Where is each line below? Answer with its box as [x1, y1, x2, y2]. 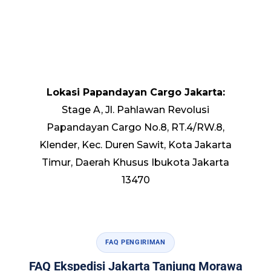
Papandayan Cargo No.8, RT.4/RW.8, [47, 121, 224, 133]
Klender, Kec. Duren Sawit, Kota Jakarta [39, 139, 232, 151]
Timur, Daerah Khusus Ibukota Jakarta [42, 156, 229, 168]
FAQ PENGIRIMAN [105, 238, 166, 246]
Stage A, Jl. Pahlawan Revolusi [62, 103, 209, 116]
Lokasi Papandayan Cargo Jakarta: [46, 86, 225, 98]
